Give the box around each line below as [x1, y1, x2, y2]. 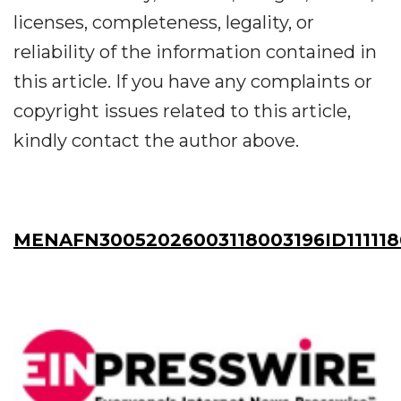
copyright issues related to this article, [13, 100, 351, 122]
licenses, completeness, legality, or [13, 12, 314, 33]
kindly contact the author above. [13, 130, 299, 151]
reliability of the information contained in [13, 41, 377, 63]
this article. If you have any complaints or [13, 71, 372, 92]
